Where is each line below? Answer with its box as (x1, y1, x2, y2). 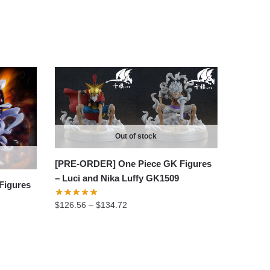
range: (126, 212, 151, 222)
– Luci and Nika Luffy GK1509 (54, 172, 179, 183)
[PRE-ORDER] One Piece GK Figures (54, 158, 212, 169)
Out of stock (115, 131, 157, 140)
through (126, 239, 156, 249)
